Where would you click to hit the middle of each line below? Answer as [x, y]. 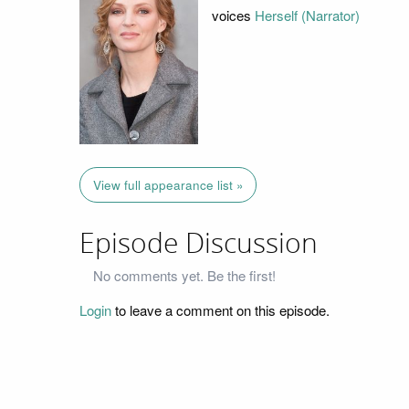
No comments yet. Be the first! [184, 275]
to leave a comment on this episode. [220, 309]
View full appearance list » [168, 185]
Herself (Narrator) [307, 15]
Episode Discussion [199, 244]
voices [233, 15]
